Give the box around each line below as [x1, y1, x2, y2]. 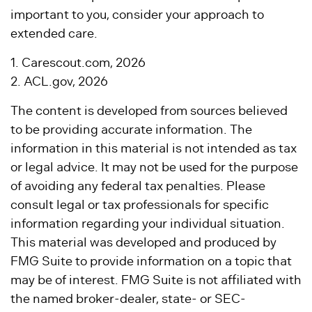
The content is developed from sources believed [10, 103, 288, 118]
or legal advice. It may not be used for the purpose [10, 159, 298, 175]
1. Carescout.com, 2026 [10, 55, 146, 70]
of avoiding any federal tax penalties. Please [10, 178, 265, 194]
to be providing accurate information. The [10, 122, 252, 137]
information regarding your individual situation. [10, 216, 285, 231]
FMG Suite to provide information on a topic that [10, 253, 292, 269]
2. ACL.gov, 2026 [10, 74, 108, 89]
